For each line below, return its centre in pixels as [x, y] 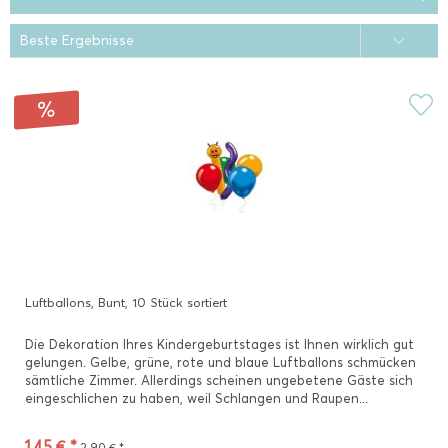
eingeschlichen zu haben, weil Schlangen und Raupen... [196, 398]
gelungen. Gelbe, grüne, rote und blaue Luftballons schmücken [220, 362]
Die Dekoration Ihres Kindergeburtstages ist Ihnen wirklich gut [219, 344]
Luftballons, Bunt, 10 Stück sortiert [126, 302]
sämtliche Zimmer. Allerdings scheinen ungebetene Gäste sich [219, 380]
